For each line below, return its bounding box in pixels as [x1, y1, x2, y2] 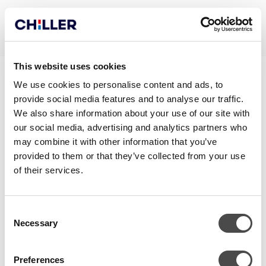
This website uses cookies [14, 61, 126, 71]
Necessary [14, 218, 58, 228]
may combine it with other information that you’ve [14, 137, 217, 147]
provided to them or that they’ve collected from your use [14, 151, 245, 161]
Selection [4, 220, 40, 230]
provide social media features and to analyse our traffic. [14, 94, 244, 104]
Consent [4, 206, 37, 216]
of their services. [14, 165, 83, 175]
